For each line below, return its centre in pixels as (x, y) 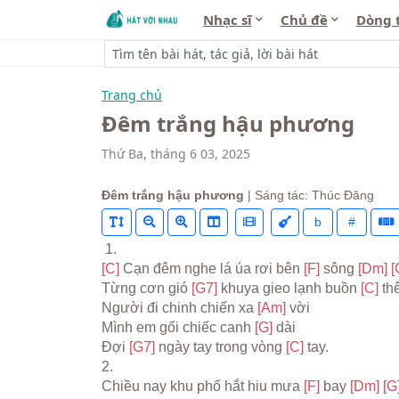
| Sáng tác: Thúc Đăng (309, 195)
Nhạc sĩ (227, 20)
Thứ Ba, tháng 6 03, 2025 (176, 153)
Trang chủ (132, 95)
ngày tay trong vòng (222, 347)
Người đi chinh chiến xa (179, 308)
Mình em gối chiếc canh (178, 327)
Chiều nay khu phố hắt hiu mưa (203, 386)
